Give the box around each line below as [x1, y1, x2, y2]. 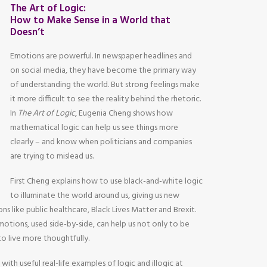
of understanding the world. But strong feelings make [10, 78, 200, 92]
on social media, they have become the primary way [10, 64, 196, 77]
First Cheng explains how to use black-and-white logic [10, 175, 203, 188]
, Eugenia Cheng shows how [75, 107, 173, 120]
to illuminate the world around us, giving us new [10, 189, 179, 203]
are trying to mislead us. [10, 150, 94, 163]
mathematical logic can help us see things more [10, 121, 178, 135]
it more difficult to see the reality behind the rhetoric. [10, 92, 201, 106]
